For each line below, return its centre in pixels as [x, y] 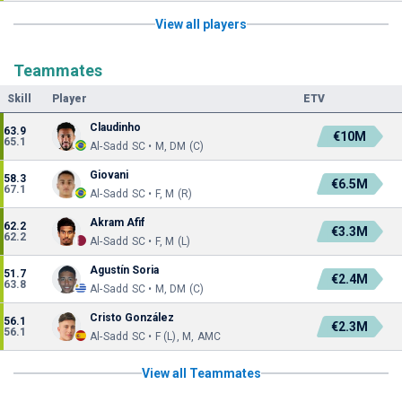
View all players [201, 24]
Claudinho [115, 127]
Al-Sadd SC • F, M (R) [141, 194]
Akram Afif [117, 223]
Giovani [109, 175]
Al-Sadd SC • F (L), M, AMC [156, 336]
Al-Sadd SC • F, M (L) [140, 241]
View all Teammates [201, 373]
